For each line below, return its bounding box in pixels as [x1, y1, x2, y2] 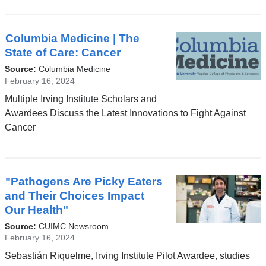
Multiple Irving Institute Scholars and [4, 93, 157, 104]
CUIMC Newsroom [38, 221, 109, 231]
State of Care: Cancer [4, 46, 121, 59]
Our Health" [4, 204, 68, 217]
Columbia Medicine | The [5, 32, 140, 45]
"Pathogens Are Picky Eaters [5, 175, 163, 188]
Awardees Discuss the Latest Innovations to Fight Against [4, 107, 246, 118]
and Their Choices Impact [4, 189, 144, 202]
